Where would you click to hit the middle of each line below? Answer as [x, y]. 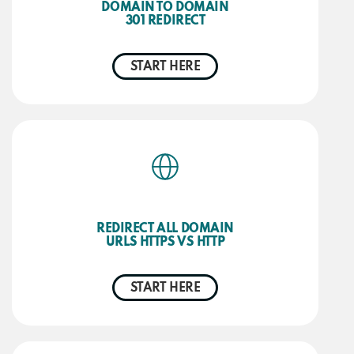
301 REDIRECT [165, 21]
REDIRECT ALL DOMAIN [165, 230]
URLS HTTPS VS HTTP [165, 243]
